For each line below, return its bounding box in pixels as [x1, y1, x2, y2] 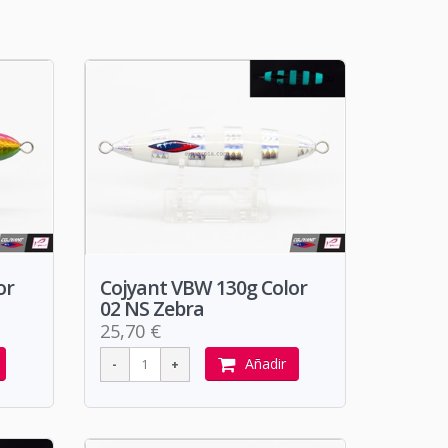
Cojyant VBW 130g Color [99, 274, 307, 302]
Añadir [244, 354, 286, 374]
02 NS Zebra [99, 295, 204, 323]
